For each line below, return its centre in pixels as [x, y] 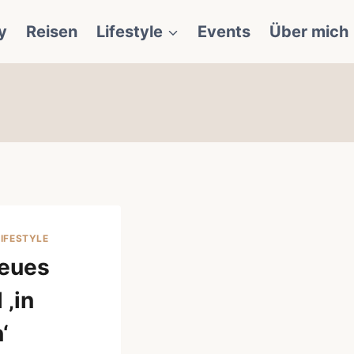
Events [224, 32]
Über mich [309, 32]
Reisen [52, 32]
